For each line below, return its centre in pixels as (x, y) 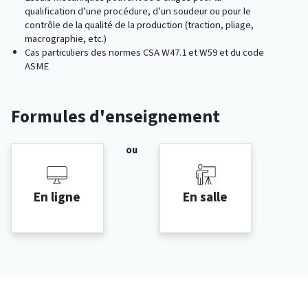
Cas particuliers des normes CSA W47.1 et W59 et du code (144, 52)
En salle (206, 197)
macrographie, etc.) (66, 38)
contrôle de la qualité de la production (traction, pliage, (139, 24)
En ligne (57, 197)
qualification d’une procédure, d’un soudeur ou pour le (138, 11)
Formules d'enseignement (115, 116)
